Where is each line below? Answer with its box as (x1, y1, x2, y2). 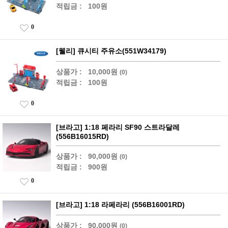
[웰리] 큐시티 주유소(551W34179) (56, 47, 166, 55)
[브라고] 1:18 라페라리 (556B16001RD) (56, 201, 185, 209)
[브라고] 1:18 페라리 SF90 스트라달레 (56, 123, 180, 131)
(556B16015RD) (56, 132, 109, 140)
